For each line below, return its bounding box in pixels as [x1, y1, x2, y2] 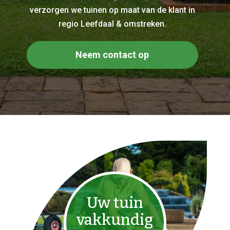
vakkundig [76, 210, 154, 229]
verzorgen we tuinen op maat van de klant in [29, 5, 195, 15]
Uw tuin [86, 194, 143, 212]
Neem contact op [75, 49, 149, 60]
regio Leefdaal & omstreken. [58, 19, 166, 29]
